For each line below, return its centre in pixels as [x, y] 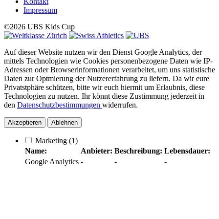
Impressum [40, 10]
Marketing [52, 140]
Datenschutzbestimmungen [60, 105]
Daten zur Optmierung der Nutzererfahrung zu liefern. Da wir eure [107, 78]
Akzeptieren [25, 122]
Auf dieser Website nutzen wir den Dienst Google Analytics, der [103, 52]
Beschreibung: [138, 151]
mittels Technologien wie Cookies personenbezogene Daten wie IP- [108, 61]
